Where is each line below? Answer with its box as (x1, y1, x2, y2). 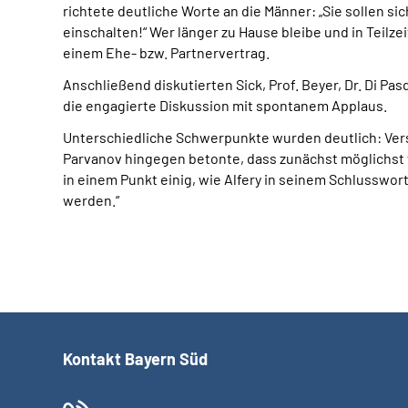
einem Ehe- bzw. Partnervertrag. (63, 44, 270, 61)
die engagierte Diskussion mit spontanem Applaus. (63, 97, 387, 114)
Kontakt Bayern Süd (63, 349, 208, 369)
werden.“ (63, 191, 119, 209)
